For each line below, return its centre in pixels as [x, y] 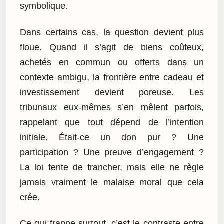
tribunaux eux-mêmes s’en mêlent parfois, [112, 107]
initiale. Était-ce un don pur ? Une [112, 137]
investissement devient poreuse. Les [112, 92]
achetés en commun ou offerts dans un [112, 62]
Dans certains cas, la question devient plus [112, 32]
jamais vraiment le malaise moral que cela [112, 182]
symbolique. [44, 6]
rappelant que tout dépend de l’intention [112, 122]
